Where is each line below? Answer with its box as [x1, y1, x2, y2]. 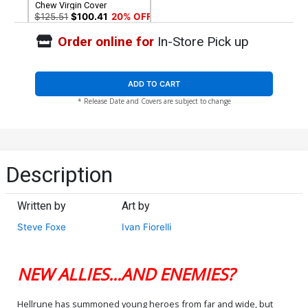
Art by [122, 199, 151, 212]
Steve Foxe [17, 221, 66, 232]
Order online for [57, 34, 154, 50]
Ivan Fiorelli [122, 221, 172, 232]
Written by [17, 199, 66, 212]
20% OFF [111, 10, 153, 22]
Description [5, 161, 113, 188]
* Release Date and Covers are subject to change [77, 96, 231, 107]
